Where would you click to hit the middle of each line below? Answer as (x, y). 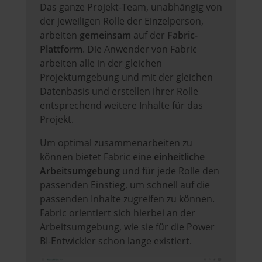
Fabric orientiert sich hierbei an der (118, 213)
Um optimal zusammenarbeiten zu (116, 143)
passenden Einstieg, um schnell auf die (125, 185)
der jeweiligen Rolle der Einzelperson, (122, 21)
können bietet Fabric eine (96, 157)
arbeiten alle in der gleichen (101, 63)
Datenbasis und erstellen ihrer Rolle (119, 92)
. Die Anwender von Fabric (140, 49)
